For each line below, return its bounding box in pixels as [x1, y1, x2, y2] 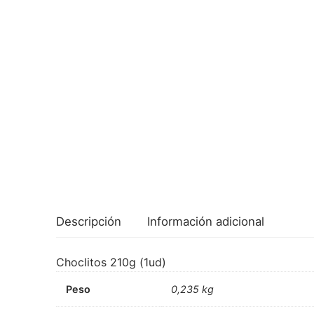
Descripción [56, 214, 121, 228]
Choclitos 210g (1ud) [56, 255, 166, 269]
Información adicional [147, 214, 264, 228]
